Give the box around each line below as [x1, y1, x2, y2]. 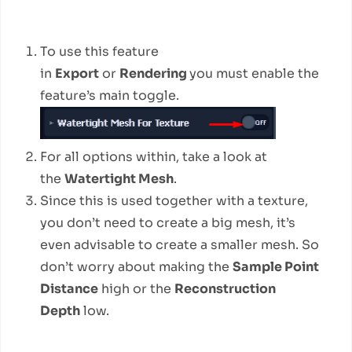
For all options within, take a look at [40, 148, 267, 165]
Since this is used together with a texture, [40, 192, 308, 209]
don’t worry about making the [40, 258, 233, 275]
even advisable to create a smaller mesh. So [40, 236, 319, 253]
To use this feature [40, 43, 159, 60]
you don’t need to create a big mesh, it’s [40, 214, 295, 231]
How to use [24, 5, 141, 31]
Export [55, 65, 99, 82]
